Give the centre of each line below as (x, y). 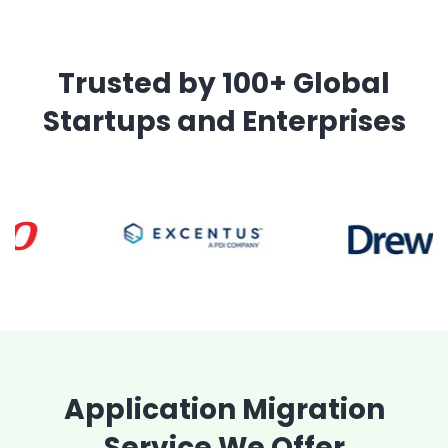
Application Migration (224, 409)
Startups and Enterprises (224, 121)
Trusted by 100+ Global (224, 83)
